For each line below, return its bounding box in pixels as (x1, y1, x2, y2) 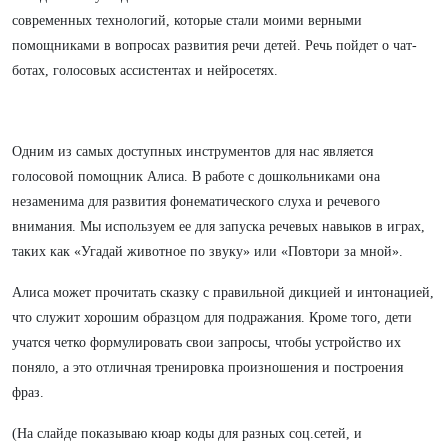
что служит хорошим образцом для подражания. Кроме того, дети (12, 310, 412, 325)
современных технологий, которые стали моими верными (12, 13, 362, 28)
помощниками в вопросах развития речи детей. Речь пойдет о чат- (12, 38, 417, 53)
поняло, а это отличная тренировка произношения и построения (12, 360, 403, 375)
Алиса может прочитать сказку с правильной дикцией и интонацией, (12, 285, 434, 300)
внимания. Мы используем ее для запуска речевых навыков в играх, (12, 219, 425, 234)
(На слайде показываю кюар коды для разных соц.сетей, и (12, 426, 362, 441)
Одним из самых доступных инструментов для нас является (12, 144, 373, 159)
